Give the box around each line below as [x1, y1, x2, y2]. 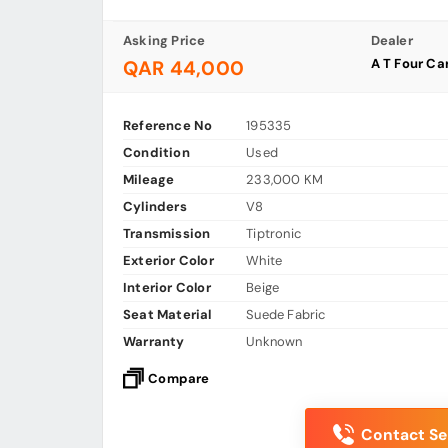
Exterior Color [123, 252, 214, 270]
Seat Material [123, 306, 212, 324]
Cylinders [123, 198, 187, 216]
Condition [123, 144, 190, 162]
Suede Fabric [246, 306, 326, 324]
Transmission [123, 225, 211, 243]
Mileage [123, 171, 175, 189]
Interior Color [123, 279, 211, 297]
